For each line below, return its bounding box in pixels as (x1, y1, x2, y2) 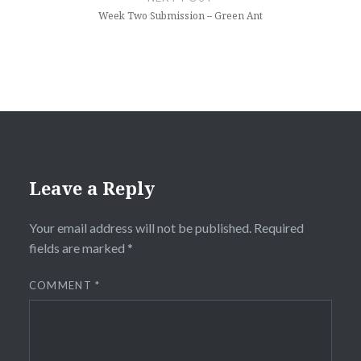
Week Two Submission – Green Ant (98, 9, 263, 23)
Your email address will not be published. (28, 220, 251, 236)
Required (253, 220, 304, 236)
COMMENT (28, 279, 96, 293)
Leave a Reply (28, 176, 155, 201)
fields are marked (28, 240, 127, 256)
